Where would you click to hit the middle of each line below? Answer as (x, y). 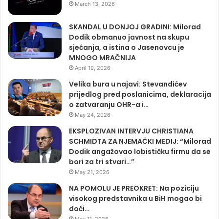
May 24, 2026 (93, 115)
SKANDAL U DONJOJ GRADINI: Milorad (135, 27)
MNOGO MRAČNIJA (102, 57)
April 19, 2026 (93, 68)
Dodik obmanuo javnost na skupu (129, 37)
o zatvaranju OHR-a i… (109, 104)
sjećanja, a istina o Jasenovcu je (127, 47)
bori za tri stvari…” (102, 162)
